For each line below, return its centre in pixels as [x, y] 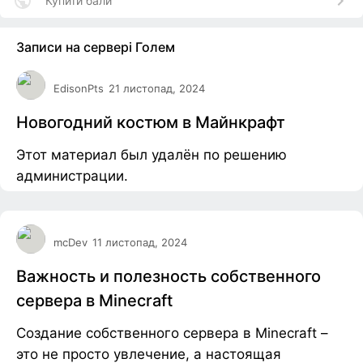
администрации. [72, 176]
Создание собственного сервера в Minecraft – [172, 333]
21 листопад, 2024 [157, 88]
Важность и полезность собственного [169, 277]
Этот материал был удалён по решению [152, 155]
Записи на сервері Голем [96, 47]
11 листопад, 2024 [140, 242]
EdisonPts [79, 88]
